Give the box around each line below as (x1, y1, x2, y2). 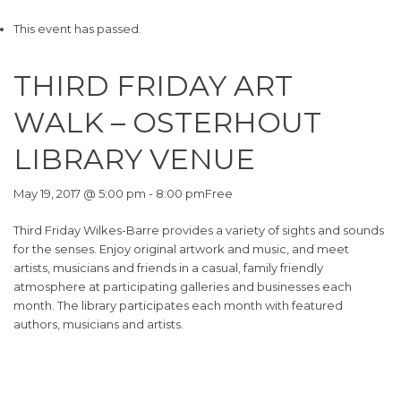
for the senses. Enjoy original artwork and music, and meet (13, 242, 349, 256)
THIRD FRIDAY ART (13, 68, 293, 103)
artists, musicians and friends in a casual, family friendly (13, 260, 323, 275)
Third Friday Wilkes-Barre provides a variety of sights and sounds (13, 223, 384, 237)
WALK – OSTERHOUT (13, 105, 321, 140)
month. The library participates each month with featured (13, 298, 343, 312)
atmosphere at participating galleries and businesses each (13, 279, 352, 294)
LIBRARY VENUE (13, 141, 255, 176)
